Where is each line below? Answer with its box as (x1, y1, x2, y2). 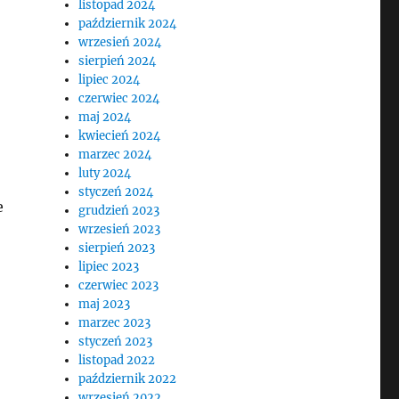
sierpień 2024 (78, 53, 157, 69)
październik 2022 (78, 371, 177, 387)
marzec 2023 (78, 315, 151, 330)
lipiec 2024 (78, 72, 141, 87)
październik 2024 (78, 16, 177, 31)
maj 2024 (78, 110, 132, 125)
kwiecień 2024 (78, 128, 161, 143)
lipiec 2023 (78, 259, 140, 274)
